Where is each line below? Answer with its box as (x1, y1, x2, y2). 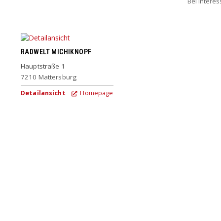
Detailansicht (21, 88, 66, 97)
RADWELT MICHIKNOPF (21, 48, 92, 56)
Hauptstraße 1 (21, 61, 65, 71)
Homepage (78, 88, 113, 97)
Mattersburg (38, 72, 77, 81)
